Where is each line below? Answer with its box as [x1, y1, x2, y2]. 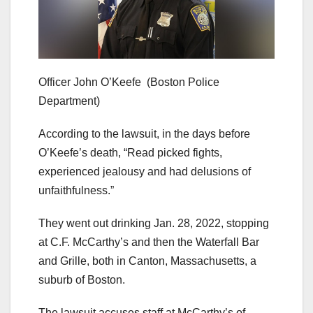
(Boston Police [147, 75, 219, 88]
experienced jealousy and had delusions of [38, 165, 251, 177]
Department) [38, 94, 100, 107]
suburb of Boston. [38, 273, 125, 286]
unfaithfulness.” [38, 184, 114, 196]
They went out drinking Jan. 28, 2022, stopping [38, 217, 269, 229]
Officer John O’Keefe [38, 75, 144, 88]
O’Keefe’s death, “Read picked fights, [38, 146, 222, 159]
